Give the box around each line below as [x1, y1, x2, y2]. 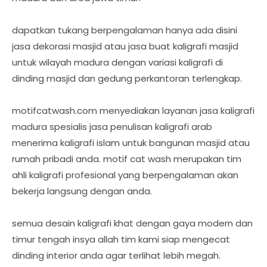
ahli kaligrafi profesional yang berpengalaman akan [12, 169, 238, 181]
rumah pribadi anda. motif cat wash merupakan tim [12, 153, 241, 165]
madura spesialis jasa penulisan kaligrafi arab [12, 120, 212, 133]
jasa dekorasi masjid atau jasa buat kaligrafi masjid [12, 40, 238, 52]
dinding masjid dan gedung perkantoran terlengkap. [12, 72, 242, 85]
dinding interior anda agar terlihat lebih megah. [12, 249, 221, 262]
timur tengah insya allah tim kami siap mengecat [12, 233, 230, 246]
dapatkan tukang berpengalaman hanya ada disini [12, 24, 237, 36]
